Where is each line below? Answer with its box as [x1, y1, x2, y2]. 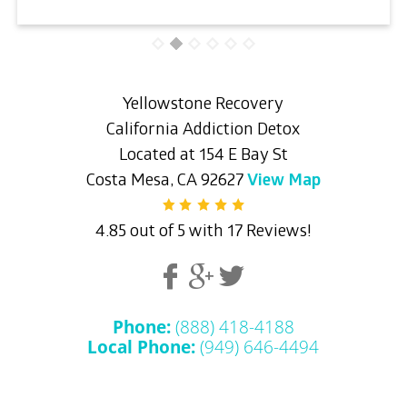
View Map [246, 171, 321, 192]
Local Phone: [87, 334, 196, 358]
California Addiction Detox [106, 120, 301, 141]
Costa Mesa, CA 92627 [85, 171, 247, 192]
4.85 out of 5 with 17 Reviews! [94, 222, 312, 243]
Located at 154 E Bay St [118, 145, 288, 166]
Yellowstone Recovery [123, 94, 284, 115]
